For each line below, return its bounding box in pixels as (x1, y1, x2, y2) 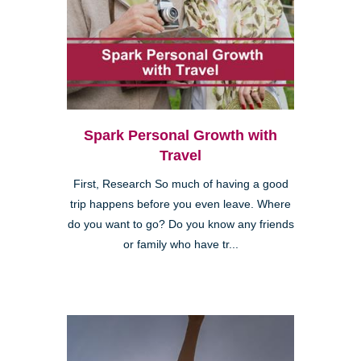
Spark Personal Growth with (84, 127, 277, 143)
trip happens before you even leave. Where (70, 197, 291, 210)
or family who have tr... (122, 238, 239, 251)
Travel (160, 147, 201, 164)
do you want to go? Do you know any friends (67, 218, 294, 230)
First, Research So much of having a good (73, 177, 288, 190)
